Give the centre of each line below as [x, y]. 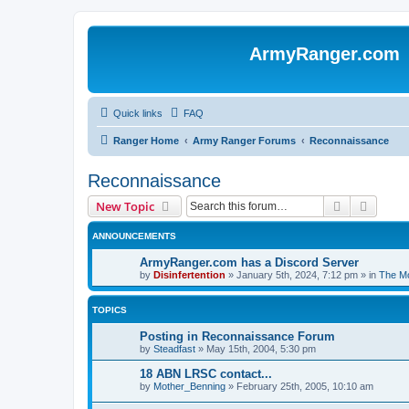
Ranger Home [146, 141]
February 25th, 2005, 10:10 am [305, 386]
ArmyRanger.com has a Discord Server [249, 262]
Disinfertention [189, 275]
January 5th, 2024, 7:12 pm [297, 275]
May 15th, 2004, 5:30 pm [261, 349]
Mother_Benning [189, 386]
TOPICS [110, 310]
